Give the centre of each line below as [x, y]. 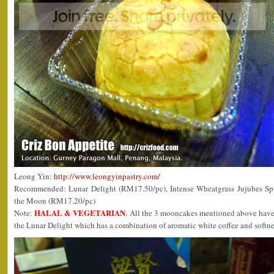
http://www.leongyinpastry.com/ [107, 176]
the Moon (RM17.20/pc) [55, 201]
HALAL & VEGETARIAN [80, 213]
